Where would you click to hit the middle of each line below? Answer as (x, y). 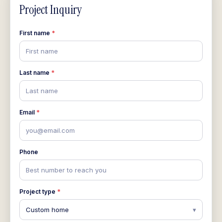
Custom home (47, 209)
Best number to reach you (66, 170)
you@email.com (50, 130)
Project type (38, 192)
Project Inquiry (51, 10)
